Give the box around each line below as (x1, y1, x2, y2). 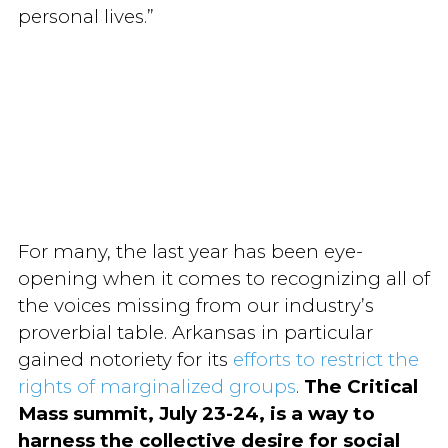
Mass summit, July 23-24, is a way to (17, 401, 375, 425)
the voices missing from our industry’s (17, 293, 374, 317)
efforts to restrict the (232, 347, 419, 371)
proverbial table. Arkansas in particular (17, 320, 373, 344)
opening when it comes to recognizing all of (17, 266, 430, 290)
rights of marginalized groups (17, 374, 296, 398)
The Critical (303, 374, 418, 398)
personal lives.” (17, 4, 154, 28)
